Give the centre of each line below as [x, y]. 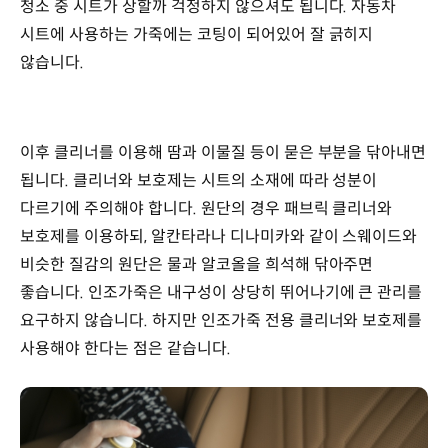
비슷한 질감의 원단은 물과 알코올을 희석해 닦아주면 [197, 264]
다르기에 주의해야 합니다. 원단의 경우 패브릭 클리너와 [206, 208]
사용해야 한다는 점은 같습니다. [125, 348]
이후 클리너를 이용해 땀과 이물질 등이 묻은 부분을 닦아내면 [223, 152]
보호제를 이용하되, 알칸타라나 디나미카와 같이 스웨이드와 [219, 236]
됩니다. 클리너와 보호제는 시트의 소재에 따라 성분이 [199, 180]
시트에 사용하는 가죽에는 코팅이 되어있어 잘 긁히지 [197, 35]
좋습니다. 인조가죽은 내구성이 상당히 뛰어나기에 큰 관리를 [221, 292]
